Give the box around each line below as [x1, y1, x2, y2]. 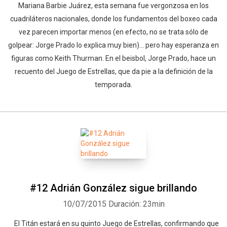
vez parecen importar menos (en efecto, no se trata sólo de [19, 28, 208, 36]
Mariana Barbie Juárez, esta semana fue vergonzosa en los [18, 2, 209, 10]
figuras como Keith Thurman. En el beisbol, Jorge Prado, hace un [11, 54, 216, 62]
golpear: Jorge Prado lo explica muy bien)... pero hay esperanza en [8, 41, 219, 49]
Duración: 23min [108, 199, 165, 209]
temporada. [95, 81, 132, 89]
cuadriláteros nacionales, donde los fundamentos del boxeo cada [10, 15, 217, 23]
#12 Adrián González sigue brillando [30, 182, 197, 194]
